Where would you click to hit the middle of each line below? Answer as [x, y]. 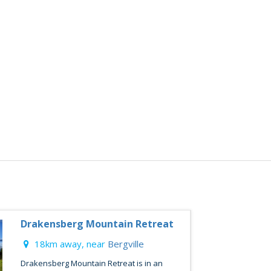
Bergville [126, 244]
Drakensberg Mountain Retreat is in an [91, 263]
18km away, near [70, 244]
